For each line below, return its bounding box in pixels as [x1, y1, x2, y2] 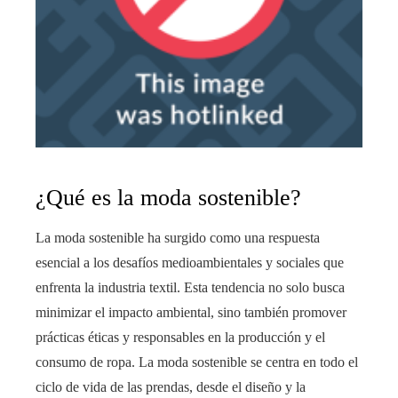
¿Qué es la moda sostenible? [36, 184, 301, 211]
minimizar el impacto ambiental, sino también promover [36, 304, 346, 320]
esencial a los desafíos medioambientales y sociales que [36, 254, 344, 270]
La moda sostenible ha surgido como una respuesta [36, 229, 320, 245]
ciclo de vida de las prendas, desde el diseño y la [36, 378, 306, 394]
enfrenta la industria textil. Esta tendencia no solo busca [36, 279, 345, 295]
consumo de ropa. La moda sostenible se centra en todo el [36, 354, 358, 370]
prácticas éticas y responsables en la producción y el [36, 329, 325, 345]
